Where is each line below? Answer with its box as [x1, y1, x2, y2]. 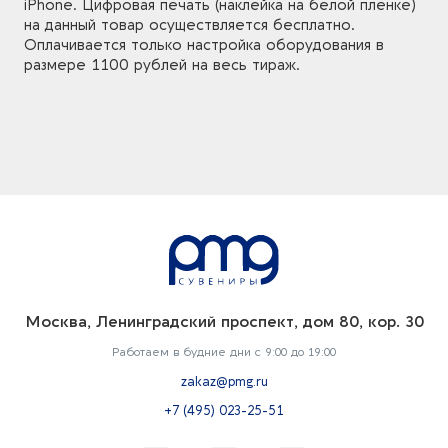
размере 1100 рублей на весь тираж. [24, 56, 300, 74]
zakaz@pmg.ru [180, 374, 268, 389]
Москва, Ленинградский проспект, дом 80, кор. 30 [24, 313, 424, 331]
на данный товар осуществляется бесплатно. [24, 16, 355, 34]
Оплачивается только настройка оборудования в [24, 36, 384, 54]
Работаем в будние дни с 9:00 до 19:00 [112, 345, 336, 359]
